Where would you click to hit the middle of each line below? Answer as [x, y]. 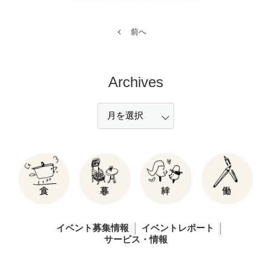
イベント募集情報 [93, 228]
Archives [135, 82]
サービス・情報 [135, 239]
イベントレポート [178, 228]
